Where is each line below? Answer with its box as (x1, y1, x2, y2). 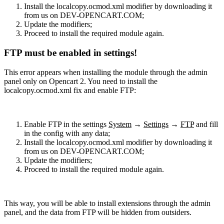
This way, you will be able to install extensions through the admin (4, 198, 210, 207)
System (108, 119, 131, 128)
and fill (194, 119, 218, 128)
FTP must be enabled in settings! (4, 47, 137, 58)
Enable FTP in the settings (24, 119, 108, 128)
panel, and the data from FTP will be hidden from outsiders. (4, 207, 191, 216)
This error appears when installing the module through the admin (4, 67, 207, 76)
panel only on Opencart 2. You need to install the (4, 76, 157, 85)
